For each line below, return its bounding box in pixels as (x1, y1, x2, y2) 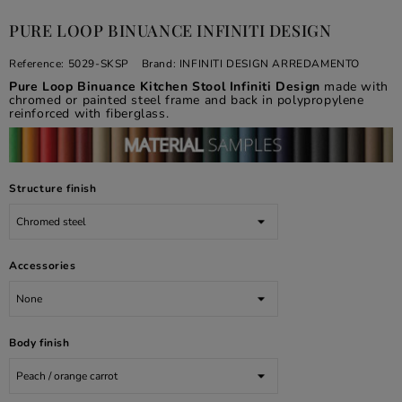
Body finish (9, 336, 70, 351)
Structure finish (9, 181, 97, 197)
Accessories (9, 258, 76, 274)
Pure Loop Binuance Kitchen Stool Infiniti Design (9, 78, 325, 96)
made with (324, 78, 389, 96)
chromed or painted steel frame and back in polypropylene (9, 92, 364, 109)
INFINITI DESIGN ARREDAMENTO (179, 57, 361, 72)
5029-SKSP (65, 57, 133, 72)
